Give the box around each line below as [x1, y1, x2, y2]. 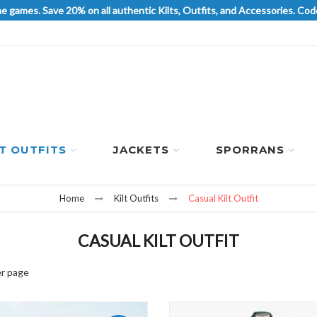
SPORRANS [215, 143, 284, 156]
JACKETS [113, 143, 169, 156]
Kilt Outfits [113, 192, 158, 204]
